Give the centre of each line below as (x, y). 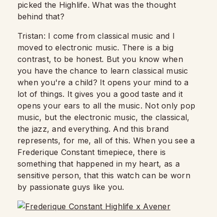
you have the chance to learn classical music (103, 71)
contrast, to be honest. (61, 59)
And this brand (141, 129)
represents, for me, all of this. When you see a (106, 140)
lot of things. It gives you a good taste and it (100, 94)
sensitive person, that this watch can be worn (104, 175)
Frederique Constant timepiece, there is (92, 152)
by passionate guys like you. (72, 187)
